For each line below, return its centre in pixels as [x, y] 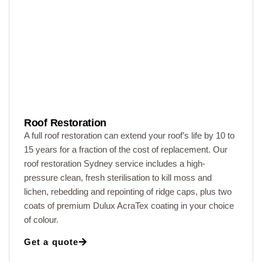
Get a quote [51, 242]
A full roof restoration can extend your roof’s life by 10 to [129, 135]
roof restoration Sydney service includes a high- [115, 163]
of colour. [41, 220]
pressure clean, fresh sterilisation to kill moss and [118, 177]
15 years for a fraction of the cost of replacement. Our [126, 149]
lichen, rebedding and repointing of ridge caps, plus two [128, 192]
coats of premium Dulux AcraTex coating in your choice [129, 206]
